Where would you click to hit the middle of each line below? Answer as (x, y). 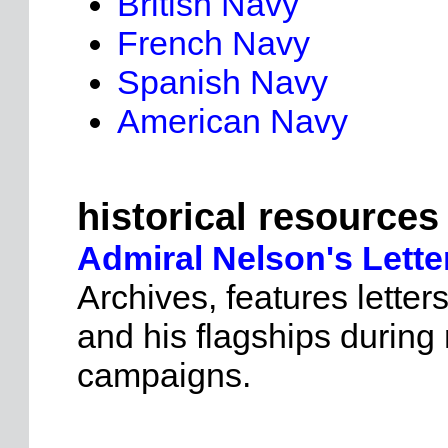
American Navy (232, 121)
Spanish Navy (222, 82)
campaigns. (164, 375)
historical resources (258, 217)
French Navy (213, 43)
